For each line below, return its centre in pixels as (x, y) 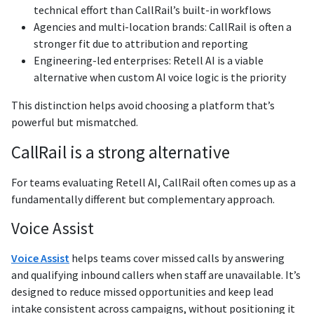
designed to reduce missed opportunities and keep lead (142, 291)
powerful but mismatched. (75, 122)
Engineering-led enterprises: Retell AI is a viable (149, 60)
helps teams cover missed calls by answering (177, 258)
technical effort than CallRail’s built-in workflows (152, 9)
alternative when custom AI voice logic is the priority (160, 77)
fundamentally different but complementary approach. (143, 199)
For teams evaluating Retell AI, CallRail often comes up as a (153, 182)
